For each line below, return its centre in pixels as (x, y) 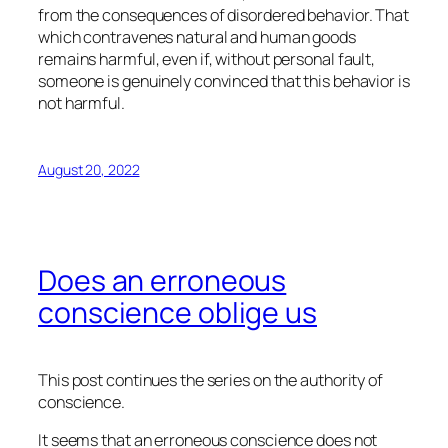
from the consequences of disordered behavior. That (223, 14)
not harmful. (81, 102)
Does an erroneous (162, 281)
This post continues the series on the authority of (210, 380)
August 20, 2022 (89, 169)
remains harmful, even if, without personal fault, (207, 58)
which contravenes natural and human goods (197, 36)
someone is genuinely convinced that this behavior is (224, 80)
